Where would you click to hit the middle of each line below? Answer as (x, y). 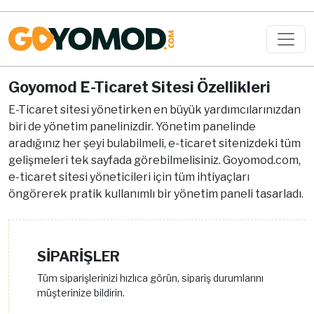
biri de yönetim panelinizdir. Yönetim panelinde (132, 127)
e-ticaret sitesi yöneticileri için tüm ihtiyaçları (129, 177)
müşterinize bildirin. (81, 293)
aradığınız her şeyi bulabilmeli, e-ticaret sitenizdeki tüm (155, 144)
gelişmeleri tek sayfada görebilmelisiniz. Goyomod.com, (155, 161)
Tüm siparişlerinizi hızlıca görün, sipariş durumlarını (150, 278)
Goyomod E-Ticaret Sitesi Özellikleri (139, 87)
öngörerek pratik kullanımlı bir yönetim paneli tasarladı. (156, 194)
